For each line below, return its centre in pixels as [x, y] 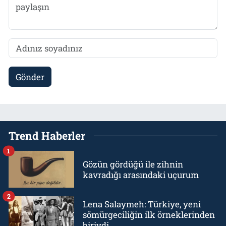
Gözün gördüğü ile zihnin [133, 164]
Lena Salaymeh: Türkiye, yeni [142, 204]
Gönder [30, 77]
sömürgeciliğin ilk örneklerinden [149, 215]
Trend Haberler [47, 136]
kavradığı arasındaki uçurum [141, 175]
